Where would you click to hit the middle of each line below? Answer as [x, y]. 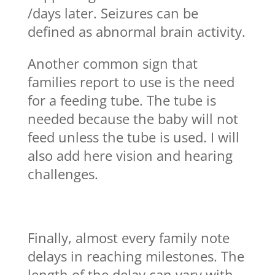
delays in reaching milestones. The [136, 256]
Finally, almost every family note [128, 238]
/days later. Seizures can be [113, 13]
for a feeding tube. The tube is [122, 100]
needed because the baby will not [133, 119]
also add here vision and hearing [130, 156]
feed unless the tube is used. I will [133, 137]
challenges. [63, 174]
